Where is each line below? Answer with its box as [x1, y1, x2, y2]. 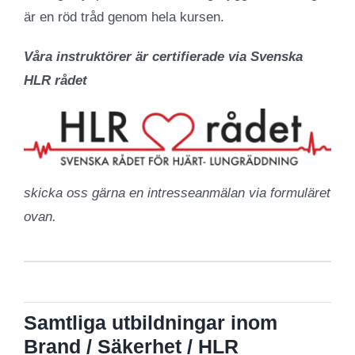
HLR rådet [23, 73, 87, 89]
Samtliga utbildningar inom [23, 311, 277, 334]
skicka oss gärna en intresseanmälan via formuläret [23, 185, 330, 200]
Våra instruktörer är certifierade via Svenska [23, 49, 303, 65]
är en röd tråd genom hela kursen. [23, 10, 224, 25]
